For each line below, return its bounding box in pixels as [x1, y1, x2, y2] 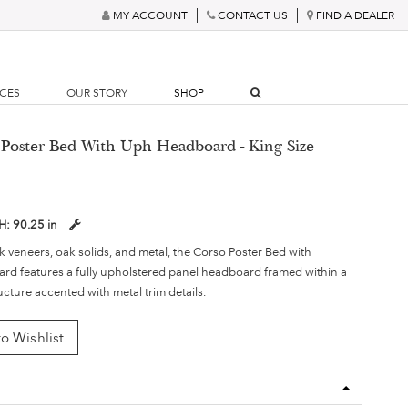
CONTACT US [218, 8, 288, 22]
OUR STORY [66, 87, 128, 99]
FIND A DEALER [316, 8, 394, 22]
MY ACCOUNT [113, 8, 188, 22]
